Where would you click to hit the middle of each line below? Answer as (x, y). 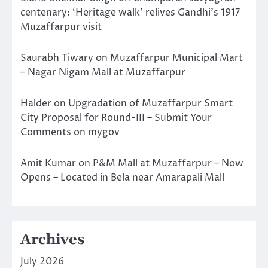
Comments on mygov (70, 133)
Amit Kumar (48, 164)
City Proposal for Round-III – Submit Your (116, 118)
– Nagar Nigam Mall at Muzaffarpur (103, 73)
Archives (52, 240)
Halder (36, 104)
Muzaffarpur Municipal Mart (176, 58)
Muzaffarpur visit (61, 27)
